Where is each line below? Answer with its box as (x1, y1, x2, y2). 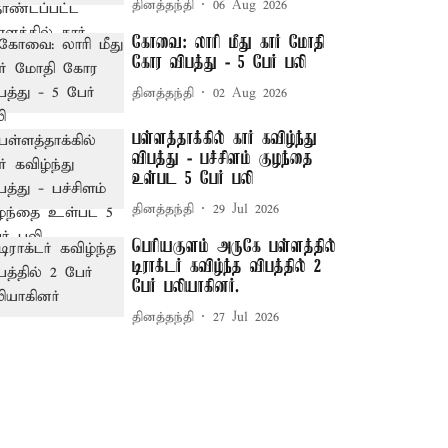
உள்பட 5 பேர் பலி (132, 169, 254, 190)
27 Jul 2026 (213, 308, 280, 326)
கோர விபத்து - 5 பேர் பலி (132, 53, 307, 73)
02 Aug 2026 (213, 84, 288, 102)
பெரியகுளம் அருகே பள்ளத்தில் (132, 237, 337, 258)
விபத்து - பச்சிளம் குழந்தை (132, 149, 314, 170)
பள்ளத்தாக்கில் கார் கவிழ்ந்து (132, 129, 318, 150)
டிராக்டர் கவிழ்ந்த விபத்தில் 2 (132, 257, 322, 278)
